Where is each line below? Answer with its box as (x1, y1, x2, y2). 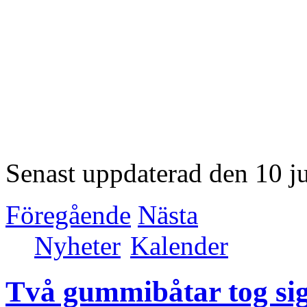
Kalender (130, 231, 228, 261)
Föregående (5, 200, 131, 230)
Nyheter (34, 231, 121, 261)
